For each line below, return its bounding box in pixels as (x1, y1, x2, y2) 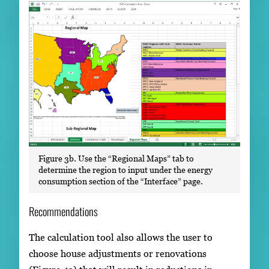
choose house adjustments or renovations (29, 247, 207, 259)
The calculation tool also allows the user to (29, 231, 213, 243)
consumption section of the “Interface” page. (38, 176, 203, 187)
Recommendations (29, 203, 98, 220)
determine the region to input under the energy (38, 165, 213, 175)
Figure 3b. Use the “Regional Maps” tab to (38, 153, 194, 164)
